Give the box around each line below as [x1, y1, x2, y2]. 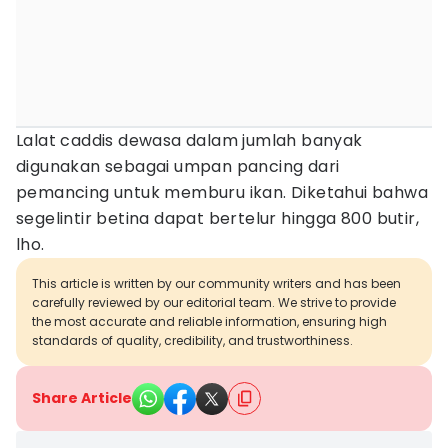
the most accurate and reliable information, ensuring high [32, 313, 387, 330]
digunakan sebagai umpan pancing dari [16, 155, 340, 178]
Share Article [32, 388, 132, 408]
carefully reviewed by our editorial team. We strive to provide [32, 294, 396, 311]
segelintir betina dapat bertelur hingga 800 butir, [16, 207, 419, 230]
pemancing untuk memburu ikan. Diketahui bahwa [16, 181, 428, 204]
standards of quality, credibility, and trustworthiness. [32, 332, 353, 349]
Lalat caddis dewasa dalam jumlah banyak [16, 129, 363, 152]
